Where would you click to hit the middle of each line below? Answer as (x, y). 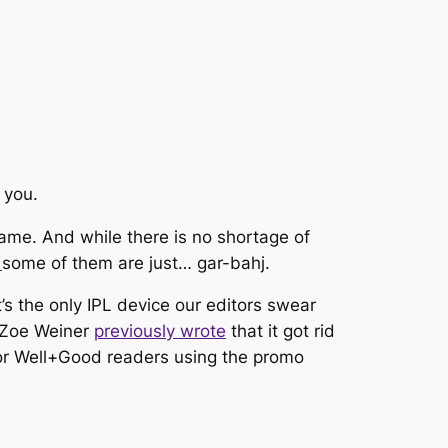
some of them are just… (99, 262)
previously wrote (160, 331)
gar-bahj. (236, 262)
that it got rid (280, 331)
